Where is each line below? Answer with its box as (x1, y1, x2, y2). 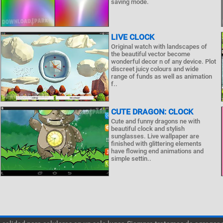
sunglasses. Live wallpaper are (111, 132, 199, 140)
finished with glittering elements (111, 140, 202, 147)
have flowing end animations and (111, 147, 204, 155)
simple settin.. (111, 155, 151, 162)
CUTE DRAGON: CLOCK (111, 107, 193, 116)
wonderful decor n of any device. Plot (111, 58, 216, 65)
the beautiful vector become (111, 50, 190, 58)
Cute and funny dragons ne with (111, 117, 200, 125)
